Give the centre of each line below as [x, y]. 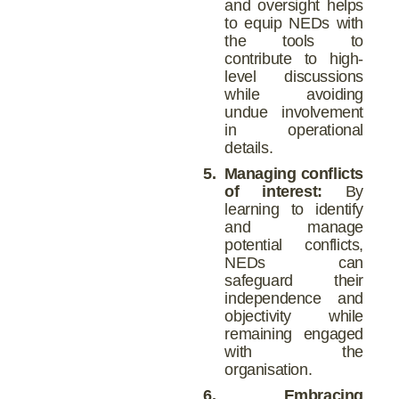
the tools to [294, 41]
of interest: [273, 191]
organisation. [269, 369]
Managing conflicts [293, 173]
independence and [294, 298]
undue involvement [294, 113]
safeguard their [294, 280]
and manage [294, 227]
